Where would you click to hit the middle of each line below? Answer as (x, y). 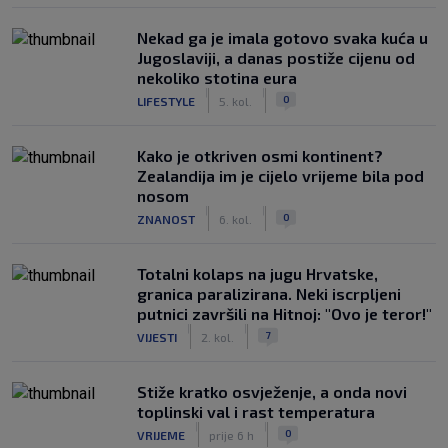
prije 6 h (231, 434)
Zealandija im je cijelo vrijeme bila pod (280, 175)
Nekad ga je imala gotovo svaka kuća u (282, 37)
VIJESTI (157, 336)
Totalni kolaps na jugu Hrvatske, (257, 273)
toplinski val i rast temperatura (256, 411)
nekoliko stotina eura (217, 77)
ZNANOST (166, 218)
